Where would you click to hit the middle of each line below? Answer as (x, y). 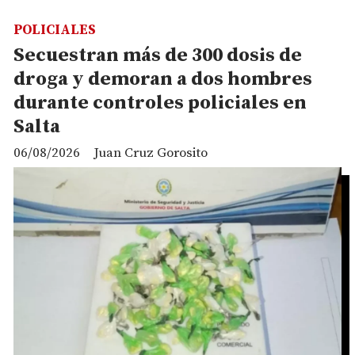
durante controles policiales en (160, 103)
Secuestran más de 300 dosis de (158, 56)
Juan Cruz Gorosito (151, 153)
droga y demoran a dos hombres (163, 80)
